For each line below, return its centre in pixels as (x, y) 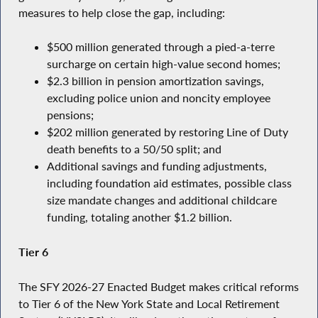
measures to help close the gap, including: (121, 12)
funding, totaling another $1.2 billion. (139, 218)
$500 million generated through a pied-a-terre (160, 47)
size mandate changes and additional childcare (161, 201)
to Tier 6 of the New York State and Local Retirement (149, 303)
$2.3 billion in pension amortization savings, (155, 81)
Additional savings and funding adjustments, (157, 166)
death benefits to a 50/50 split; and (134, 149)
